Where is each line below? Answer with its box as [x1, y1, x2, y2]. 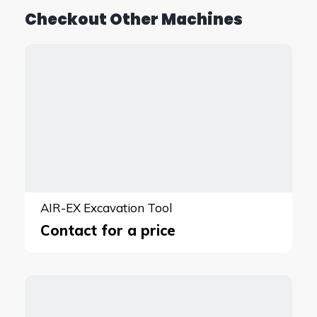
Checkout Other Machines [25, 8, 243, 30]
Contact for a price [40, 221, 175, 239]
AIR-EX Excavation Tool [40, 200, 172, 215]
